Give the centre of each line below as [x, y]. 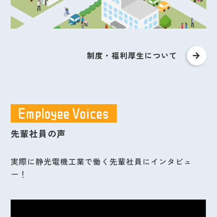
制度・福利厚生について [132, 55]
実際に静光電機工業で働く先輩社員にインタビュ [101, 162]
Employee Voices [64, 114]
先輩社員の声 [39, 133]
